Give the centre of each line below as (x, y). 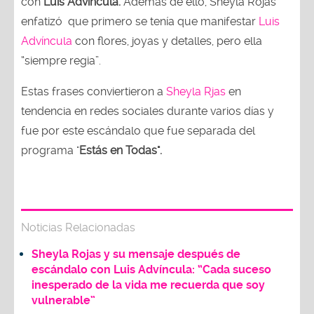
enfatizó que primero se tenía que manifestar (140, 21)
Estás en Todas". (121, 150)
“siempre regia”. (61, 60)
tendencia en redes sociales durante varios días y (148, 111)
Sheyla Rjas (196, 91)
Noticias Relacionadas (78, 227)
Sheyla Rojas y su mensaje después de (136, 254)
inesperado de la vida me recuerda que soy (148, 285)
